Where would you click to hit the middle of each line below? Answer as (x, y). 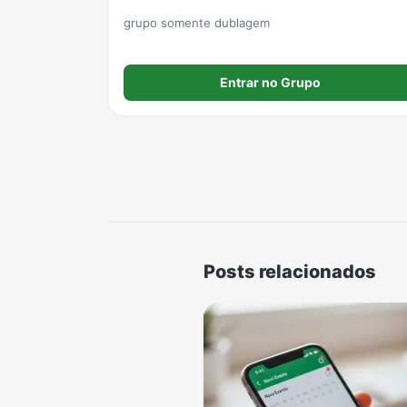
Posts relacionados (290, 271)
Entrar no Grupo (270, 82)
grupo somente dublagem (197, 22)
